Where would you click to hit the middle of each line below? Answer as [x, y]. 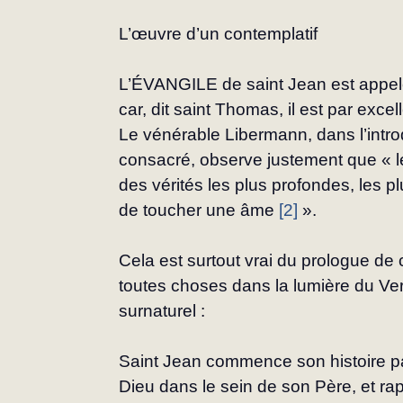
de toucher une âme [199, 210]
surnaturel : [162, 311]
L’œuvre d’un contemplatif [219, 34]
